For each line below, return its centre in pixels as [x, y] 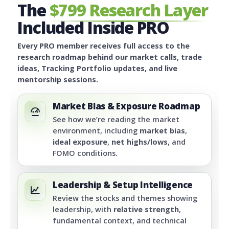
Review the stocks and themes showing [125, 198]
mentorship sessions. [58, 80]
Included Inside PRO [93, 28]
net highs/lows [140, 142]
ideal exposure [80, 142]
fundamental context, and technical [120, 221]
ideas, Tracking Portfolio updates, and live [97, 68]
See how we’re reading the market [116, 120]
